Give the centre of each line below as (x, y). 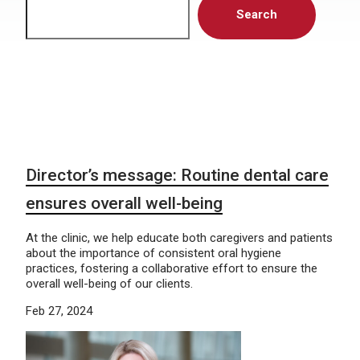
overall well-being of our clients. (109, 284)
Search (257, 14)
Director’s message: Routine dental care (177, 175)
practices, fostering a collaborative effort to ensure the (172, 268)
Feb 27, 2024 (59, 311)
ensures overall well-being (124, 203)
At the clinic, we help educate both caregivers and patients (179, 238)
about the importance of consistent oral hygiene (153, 253)
